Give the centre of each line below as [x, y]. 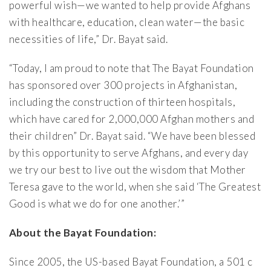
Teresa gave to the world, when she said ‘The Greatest [135, 187]
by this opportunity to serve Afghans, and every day [129, 153]
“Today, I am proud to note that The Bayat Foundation [132, 68]
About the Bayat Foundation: [83, 233]
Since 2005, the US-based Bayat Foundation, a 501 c [131, 262]
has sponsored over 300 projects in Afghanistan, [123, 85]
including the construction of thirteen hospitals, [122, 102]
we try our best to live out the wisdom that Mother [128, 170]
